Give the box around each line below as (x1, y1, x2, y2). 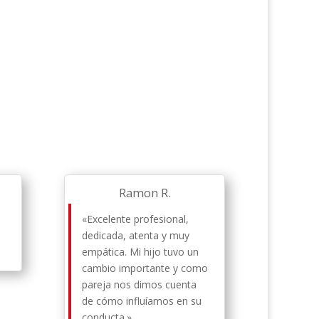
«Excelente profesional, (82, 212, 189, 226)
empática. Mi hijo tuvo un (82, 245, 199, 259)
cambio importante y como (82, 261, 209, 276)
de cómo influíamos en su (82, 294, 202, 308)
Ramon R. (118, 184, 171, 202)
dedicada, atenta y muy (82, 229, 190, 243)
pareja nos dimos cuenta (82, 278, 197, 292)
